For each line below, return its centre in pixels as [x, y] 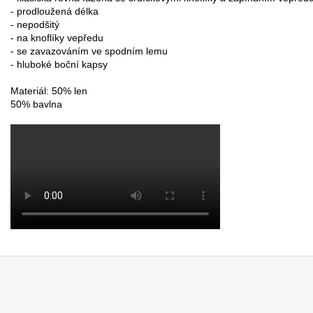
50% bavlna [36, 104]
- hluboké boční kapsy [59, 64]
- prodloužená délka [54, 11]
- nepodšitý [35, 24]
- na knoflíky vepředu [57, 37]
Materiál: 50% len [49, 90]
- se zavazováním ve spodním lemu [89, 51]
